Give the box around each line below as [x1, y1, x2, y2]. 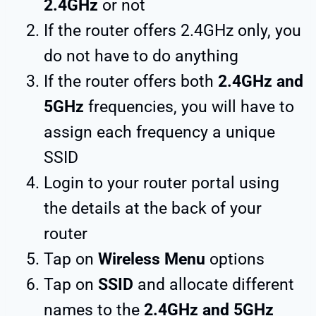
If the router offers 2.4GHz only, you [44, 20, 301, 40]
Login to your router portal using [44, 173, 279, 193]
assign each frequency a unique [44, 122, 275, 142]
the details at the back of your [44, 198, 262, 218]
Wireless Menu [98, 249, 209, 269]
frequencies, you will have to [84, 97, 294, 116]
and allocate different [138, 274, 294, 294]
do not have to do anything [44, 46, 238, 66]
